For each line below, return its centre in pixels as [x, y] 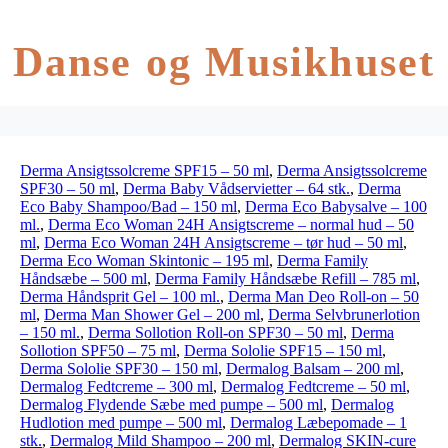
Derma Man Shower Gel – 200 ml [152, 314]
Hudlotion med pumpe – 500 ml [121, 422]
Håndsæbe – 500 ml [83, 278]
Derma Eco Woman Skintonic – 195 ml [144, 260]
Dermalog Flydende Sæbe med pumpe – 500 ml [171, 404]
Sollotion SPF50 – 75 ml [98, 350]
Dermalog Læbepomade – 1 [318, 422]
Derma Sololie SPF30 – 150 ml [119, 368]
